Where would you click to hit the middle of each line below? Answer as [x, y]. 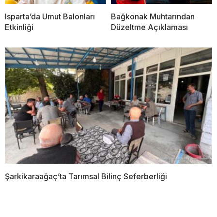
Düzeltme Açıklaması [149, 27]
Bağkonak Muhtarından [153, 16]
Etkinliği [19, 27]
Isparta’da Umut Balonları [50, 16]
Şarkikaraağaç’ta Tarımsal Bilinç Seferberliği [86, 177]
